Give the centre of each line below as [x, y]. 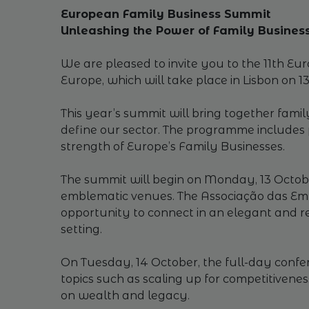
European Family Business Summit [165, 14]
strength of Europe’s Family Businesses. [172, 147]
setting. [81, 229]
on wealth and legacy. [125, 296]
